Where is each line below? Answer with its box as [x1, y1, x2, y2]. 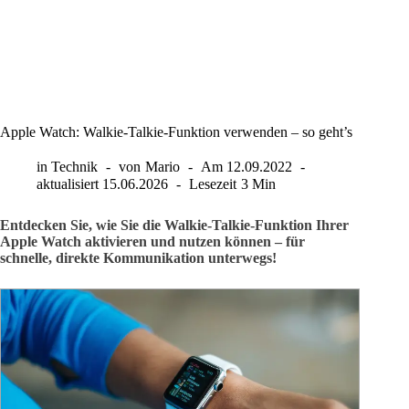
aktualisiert [37, 176, 99, 193]
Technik [51, 159, 99, 174]
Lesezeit [189, 176, 237, 193]
